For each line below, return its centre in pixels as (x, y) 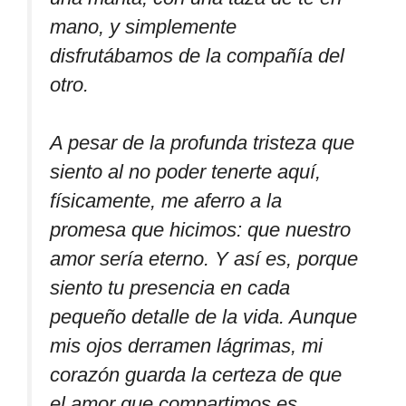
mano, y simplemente (143, 26)
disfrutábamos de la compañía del (197, 55)
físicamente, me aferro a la (166, 200)
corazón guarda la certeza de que (196, 374)
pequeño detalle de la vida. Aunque (203, 316)
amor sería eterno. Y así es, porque (204, 258)
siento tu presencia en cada (170, 287)
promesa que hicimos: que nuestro (200, 229)
